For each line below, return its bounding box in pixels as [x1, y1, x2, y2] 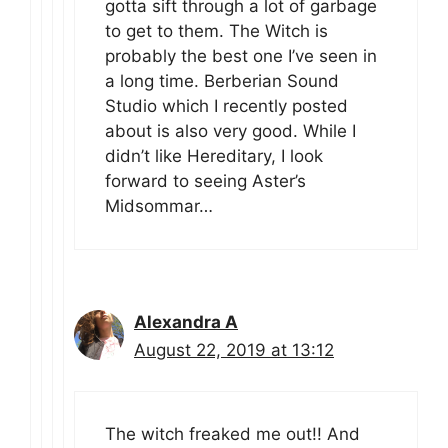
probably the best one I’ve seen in [105, 46, 377, 67]
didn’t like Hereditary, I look [105, 146, 323, 167]
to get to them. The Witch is [105, 21, 328, 42]
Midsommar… [105, 196, 213, 217]
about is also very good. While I [105, 121, 356, 142]
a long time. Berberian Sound [105, 71, 339, 92]
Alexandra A [134, 312, 238, 333]
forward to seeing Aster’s [105, 171, 306, 192]
